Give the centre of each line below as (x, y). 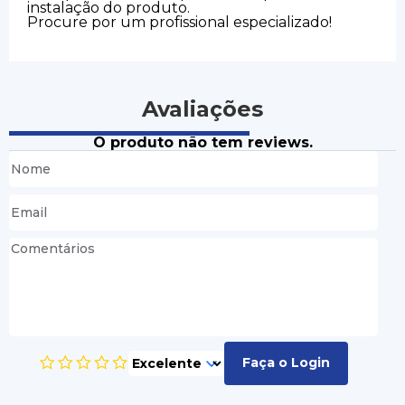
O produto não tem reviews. (202, 142)
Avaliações (202, 108)
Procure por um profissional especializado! (179, 22)
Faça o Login (286, 363)
